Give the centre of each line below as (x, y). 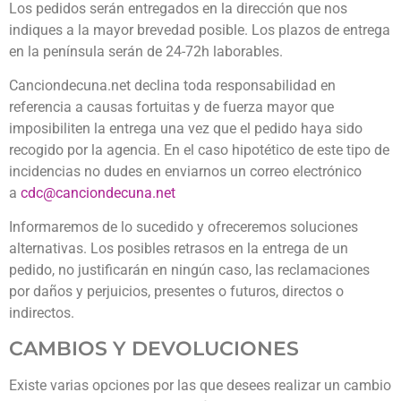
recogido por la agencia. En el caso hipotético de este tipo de (199, 149)
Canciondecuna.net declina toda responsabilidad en (172, 85)
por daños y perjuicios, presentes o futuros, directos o (176, 292)
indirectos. (42, 313)
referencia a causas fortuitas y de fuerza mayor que (171, 107)
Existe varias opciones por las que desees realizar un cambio (200, 385)
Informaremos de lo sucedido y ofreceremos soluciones (183, 227)
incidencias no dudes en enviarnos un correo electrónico (185, 171)
